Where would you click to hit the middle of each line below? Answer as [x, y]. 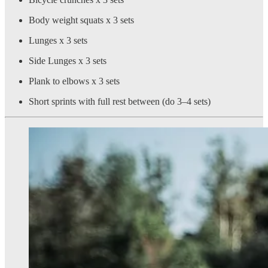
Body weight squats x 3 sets [83, 20]
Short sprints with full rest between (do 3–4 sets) [120, 102]
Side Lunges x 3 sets [69, 61]
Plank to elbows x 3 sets [75, 81]
